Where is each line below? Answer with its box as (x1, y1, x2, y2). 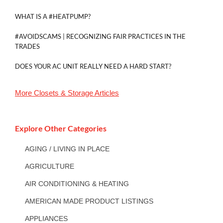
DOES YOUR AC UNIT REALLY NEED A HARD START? (15, 62, 171, 71)
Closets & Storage (34, 89, 93, 98)
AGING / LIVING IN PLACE (25, 145, 110, 153)
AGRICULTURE (25, 162, 74, 171)
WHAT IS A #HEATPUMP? (15, 12, 91, 21)
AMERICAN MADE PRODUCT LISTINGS (25, 197, 153, 206)
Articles (93, 89, 119, 98)
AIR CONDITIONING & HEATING (25, 180, 129, 188)
